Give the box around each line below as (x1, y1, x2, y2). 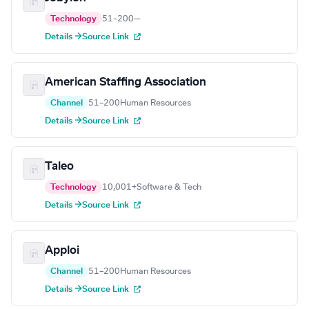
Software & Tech (137, 183, 201, 192)
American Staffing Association (45, 77, 206, 88)
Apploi (45, 245, 79, 257)
